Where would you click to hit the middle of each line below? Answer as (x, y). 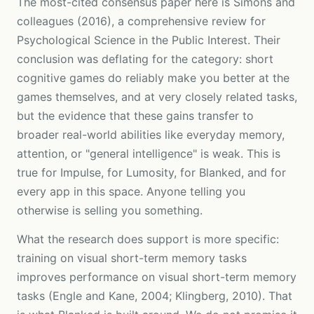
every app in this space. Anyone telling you (131, 191)
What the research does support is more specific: (148, 239)
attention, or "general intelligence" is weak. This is (149, 153)
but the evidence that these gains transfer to (135, 116)
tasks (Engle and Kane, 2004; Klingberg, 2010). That (155, 296)
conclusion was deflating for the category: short (145, 59)
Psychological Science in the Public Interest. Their (149, 40)
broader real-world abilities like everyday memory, (151, 135)
